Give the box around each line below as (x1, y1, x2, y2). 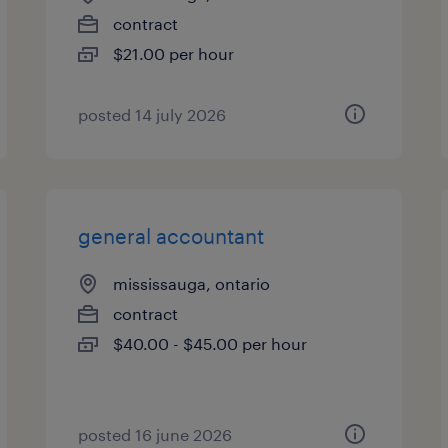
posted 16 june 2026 (78, 425, 233, 444)
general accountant (78, 224, 265, 248)
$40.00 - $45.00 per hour (113, 334, 308, 353)
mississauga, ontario (113, 274, 271, 293)
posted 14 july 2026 (78, 105, 227, 124)
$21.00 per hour (113, 44, 235, 63)
